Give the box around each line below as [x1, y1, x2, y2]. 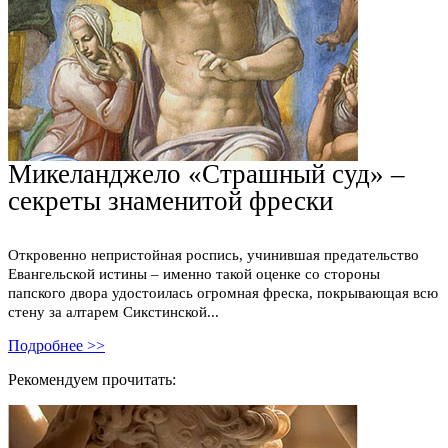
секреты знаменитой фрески [8, 185, 333, 216]
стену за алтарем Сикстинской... [8, 304, 219, 321]
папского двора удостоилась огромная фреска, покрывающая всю [8, 285, 438, 302]
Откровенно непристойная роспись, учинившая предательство [8, 247, 419, 264]
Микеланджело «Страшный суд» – [8, 158, 405, 189]
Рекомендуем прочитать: [8, 371, 176, 389]
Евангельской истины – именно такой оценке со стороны [8, 266, 380, 283]
